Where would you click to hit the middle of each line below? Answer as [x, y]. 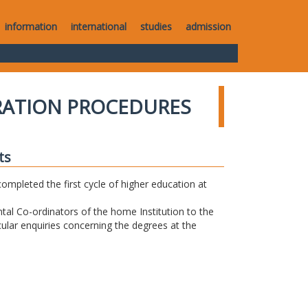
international [99, 26]
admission [208, 26]
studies [156, 26]
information [31, 26]
